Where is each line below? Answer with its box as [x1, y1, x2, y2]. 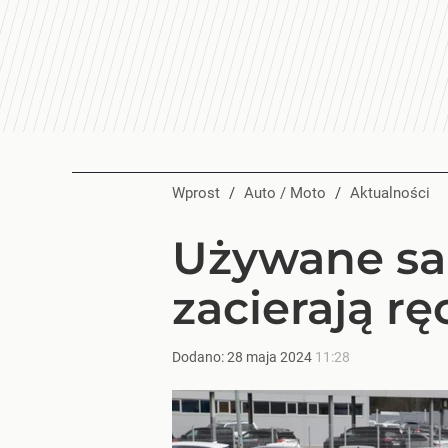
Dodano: [172, 349, 227, 365]
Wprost [172, 184, 220, 202]
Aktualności [360, 184, 430, 202]
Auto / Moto [254, 184, 326, 202]
